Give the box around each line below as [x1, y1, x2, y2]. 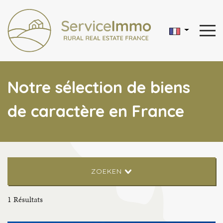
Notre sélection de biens [7, 77, 190, 98]
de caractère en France [7, 101, 184, 121]
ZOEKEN [91, 166, 124, 176]
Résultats [11, 193, 43, 205]
